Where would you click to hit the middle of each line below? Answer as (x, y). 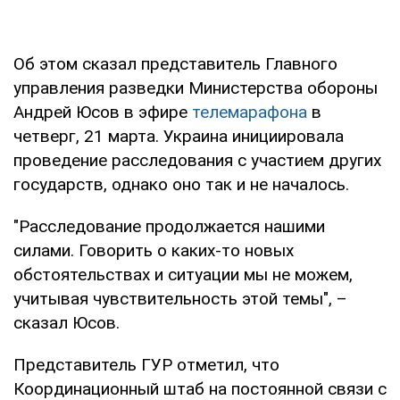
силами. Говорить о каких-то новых (154, 250)
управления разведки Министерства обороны (196, 87)
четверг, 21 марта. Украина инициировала (179, 136)
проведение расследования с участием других (197, 160)
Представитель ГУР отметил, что (146, 364)
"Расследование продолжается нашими (169, 226)
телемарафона (250, 112)
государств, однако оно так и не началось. (181, 184)
